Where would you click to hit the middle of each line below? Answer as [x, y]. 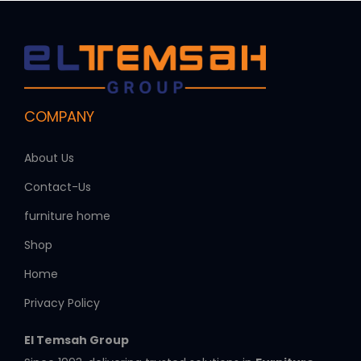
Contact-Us [58, 187]
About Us [49, 158]
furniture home [67, 216]
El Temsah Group [77, 340]
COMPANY [59, 116]
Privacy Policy [62, 303]
